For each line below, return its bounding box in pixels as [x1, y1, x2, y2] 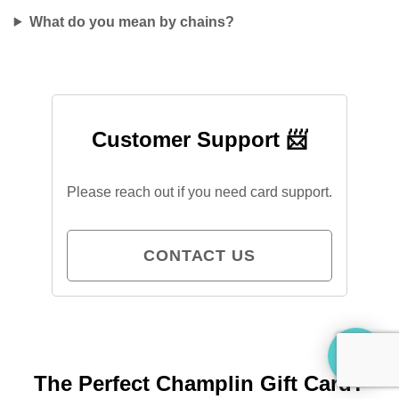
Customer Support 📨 [92, 126, 307, 151]
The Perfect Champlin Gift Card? [34, 371, 365, 396]
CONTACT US [143, 246, 256, 265]
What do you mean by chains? [28, 13, 234, 29]
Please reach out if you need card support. [67, 183, 332, 199]
